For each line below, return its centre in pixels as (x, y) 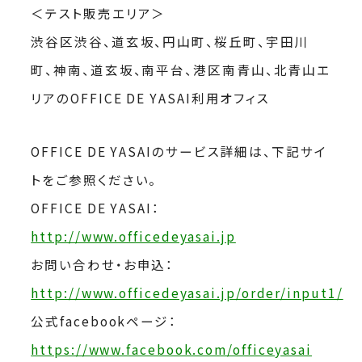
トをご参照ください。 (94, 180)
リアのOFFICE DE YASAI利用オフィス (151, 97)
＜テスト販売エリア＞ (99, 13)
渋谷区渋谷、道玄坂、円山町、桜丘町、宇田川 (170, 41)
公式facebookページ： (104, 321)
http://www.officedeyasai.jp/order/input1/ (187, 293)
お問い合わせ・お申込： (103, 265)
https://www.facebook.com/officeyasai (172, 349)
